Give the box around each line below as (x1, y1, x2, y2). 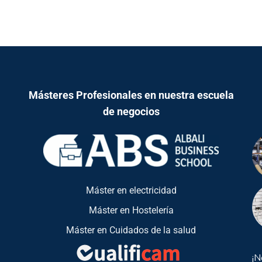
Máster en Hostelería (88, 204, 174, 216)
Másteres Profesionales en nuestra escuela (28, 88, 234, 101)
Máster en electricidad (85, 184, 177, 196)
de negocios (102, 105, 160, 118)
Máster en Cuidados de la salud (66, 224, 196, 236)
